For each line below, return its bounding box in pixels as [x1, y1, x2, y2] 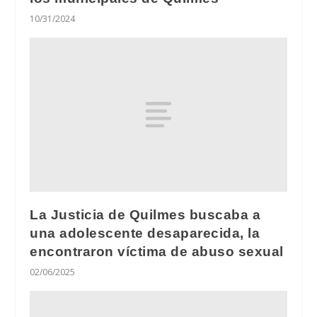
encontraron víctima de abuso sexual [30, 243, 284, 259]
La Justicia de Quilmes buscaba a [30, 207, 261, 222]
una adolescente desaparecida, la [30, 225, 260, 241]
